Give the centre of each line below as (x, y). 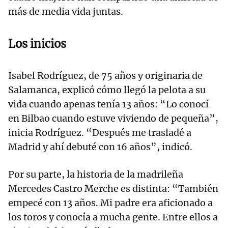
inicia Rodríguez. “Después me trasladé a (100, 133)
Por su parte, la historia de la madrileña (96, 175)
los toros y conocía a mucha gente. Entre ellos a (113, 217)
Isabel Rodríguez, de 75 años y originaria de (105, 76)
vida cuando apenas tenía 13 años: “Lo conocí (108, 104)
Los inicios (37, 44)
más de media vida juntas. (66, 12)
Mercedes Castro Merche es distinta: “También (113, 189)
